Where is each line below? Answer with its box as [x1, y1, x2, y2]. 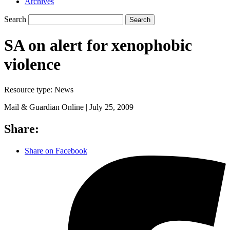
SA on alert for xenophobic [4, 36, 192, 55]
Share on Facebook [25, 146, 87, 155]
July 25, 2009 [89, 102, 133, 111]
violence [4, 55, 61, 74]
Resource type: [4, 85, 54, 94]
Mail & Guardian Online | [4, 102, 89, 111]
